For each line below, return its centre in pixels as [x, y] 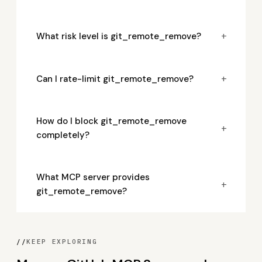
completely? [63, 135]
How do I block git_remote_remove [111, 121]
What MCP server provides [93, 177]
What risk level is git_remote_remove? [119, 36]
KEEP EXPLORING [62, 242]
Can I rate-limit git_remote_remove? [115, 79]
